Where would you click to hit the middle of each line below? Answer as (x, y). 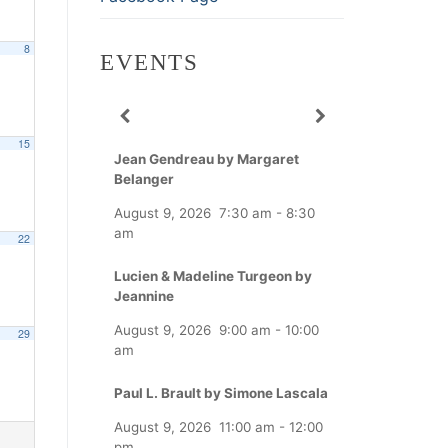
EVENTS (149, 63)
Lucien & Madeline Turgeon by (213, 276)
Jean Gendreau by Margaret (206, 159)
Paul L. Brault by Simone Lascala (221, 393)
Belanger (144, 179)
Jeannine (144, 296)
